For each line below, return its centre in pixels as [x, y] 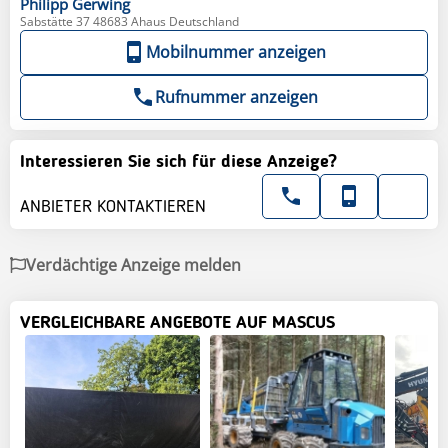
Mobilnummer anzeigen [236, 51]
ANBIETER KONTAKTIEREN [113, 206]
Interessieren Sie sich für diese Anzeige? [178, 161]
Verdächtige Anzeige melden [133, 264]
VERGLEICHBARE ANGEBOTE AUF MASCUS [177, 322]
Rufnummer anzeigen [236, 96]
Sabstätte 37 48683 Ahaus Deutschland [129, 21]
